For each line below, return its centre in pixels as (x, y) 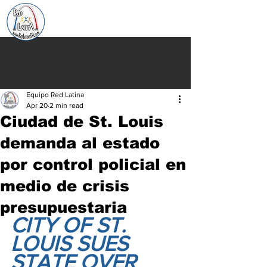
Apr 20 (37, 105)
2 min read (66, 105)
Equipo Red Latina (55, 95)
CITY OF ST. (71, 225)
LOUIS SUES (72, 243)
